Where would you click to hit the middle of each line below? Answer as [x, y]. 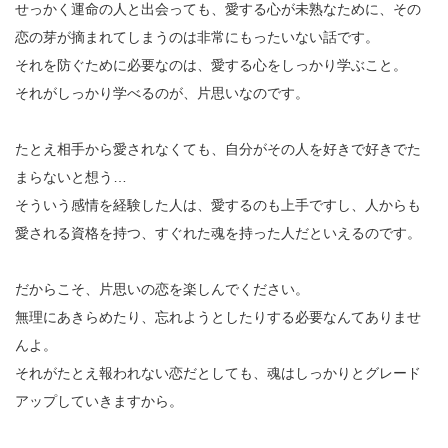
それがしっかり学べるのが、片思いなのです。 [162, 92]
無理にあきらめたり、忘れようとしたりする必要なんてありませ [218, 316]
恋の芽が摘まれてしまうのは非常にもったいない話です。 [197, 36]
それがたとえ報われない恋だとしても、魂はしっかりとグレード [218, 372]
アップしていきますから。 [99, 400]
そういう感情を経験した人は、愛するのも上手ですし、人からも [218, 204]
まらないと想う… [71, 176]
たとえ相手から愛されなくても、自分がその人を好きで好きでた [218, 148]
